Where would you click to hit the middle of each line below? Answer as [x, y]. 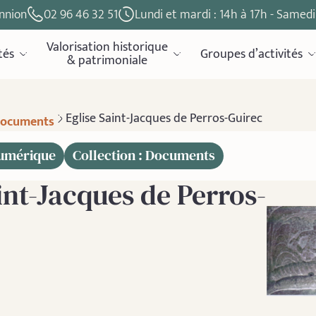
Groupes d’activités [252, 54]
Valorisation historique [108, 47]
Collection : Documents [144, 155]
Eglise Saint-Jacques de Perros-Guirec [164, 118]
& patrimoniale [108, 60]
